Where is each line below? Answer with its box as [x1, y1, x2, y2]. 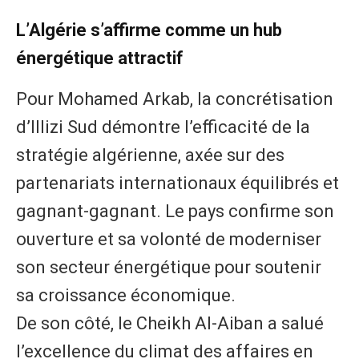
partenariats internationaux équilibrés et [16, 173, 339, 194]
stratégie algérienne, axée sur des [16, 145, 284, 166]
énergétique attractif [16, 47, 184, 68]
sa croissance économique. [16, 285, 236, 306]
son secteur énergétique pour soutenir [16, 257, 321, 278]
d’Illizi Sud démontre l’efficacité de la [16, 117, 310, 138]
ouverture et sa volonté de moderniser [16, 229, 321, 250]
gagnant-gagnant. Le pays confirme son [16, 201, 334, 222]
